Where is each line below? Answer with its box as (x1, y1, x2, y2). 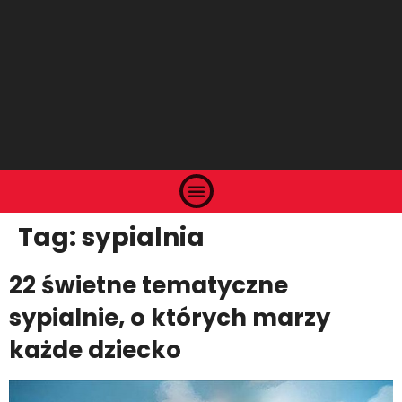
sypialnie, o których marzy (9, 301, 330, 335)
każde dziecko (9, 334, 181, 367)
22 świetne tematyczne (9, 269, 288, 302)
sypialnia (82, 220, 205, 256)
